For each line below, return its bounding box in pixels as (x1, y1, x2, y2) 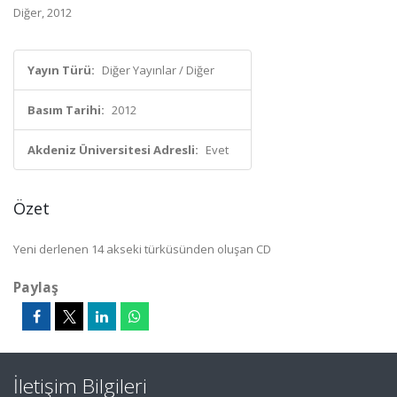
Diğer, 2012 (13, 4, 72, 20)
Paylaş (13, 277, 58, 297)
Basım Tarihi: (27, 102, 105, 118)
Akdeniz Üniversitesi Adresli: (27, 142, 198, 158)
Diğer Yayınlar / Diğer (102, 62, 214, 78)
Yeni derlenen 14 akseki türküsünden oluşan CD (13, 241, 271, 257)
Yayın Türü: (27, 62, 95, 78)
